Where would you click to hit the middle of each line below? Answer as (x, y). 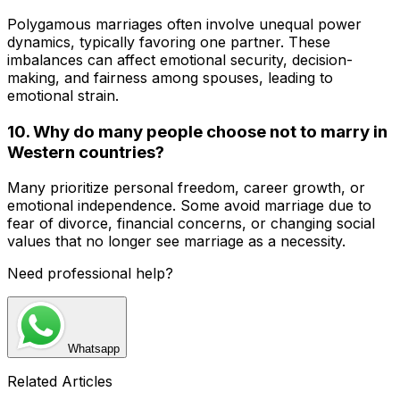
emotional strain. (63, 95)
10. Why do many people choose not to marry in (197, 131)
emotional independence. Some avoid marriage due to (189, 206)
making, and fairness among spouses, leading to (170, 77)
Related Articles (60, 382)
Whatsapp (94, 349)
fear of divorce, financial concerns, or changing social (191, 224)
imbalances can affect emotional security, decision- (180, 59)
